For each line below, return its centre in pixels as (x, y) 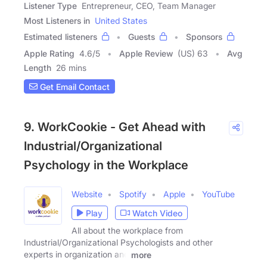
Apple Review (146, 54)
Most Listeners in (57, 21)
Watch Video (157, 213)
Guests (142, 37)
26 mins (71, 68)
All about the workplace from (127, 231)
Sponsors (204, 37)
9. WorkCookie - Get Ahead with (115, 127)
